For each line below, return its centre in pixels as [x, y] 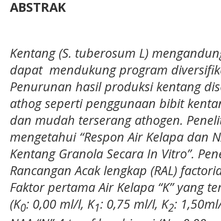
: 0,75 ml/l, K [134, 203]
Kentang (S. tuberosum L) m [86, 53]
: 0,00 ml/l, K [60, 203]
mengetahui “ [47, 136]
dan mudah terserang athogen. [98, 120]
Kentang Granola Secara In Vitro [98, 153]
